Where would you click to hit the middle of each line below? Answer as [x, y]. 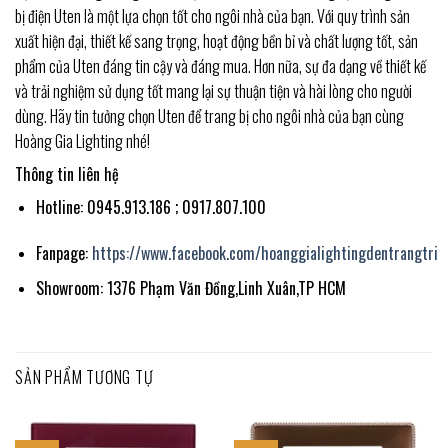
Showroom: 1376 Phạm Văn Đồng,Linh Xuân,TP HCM [190, 287]
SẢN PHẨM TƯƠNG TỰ [84, 376]
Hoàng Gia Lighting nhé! [82, 141]
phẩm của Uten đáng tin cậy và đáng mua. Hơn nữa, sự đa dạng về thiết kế [220, 66]
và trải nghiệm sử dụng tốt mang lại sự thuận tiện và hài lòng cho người [213, 91]
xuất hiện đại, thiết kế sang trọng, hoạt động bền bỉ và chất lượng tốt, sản [216, 41]
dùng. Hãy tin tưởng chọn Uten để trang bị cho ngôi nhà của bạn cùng [209, 116]
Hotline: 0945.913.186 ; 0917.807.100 [150, 207]
